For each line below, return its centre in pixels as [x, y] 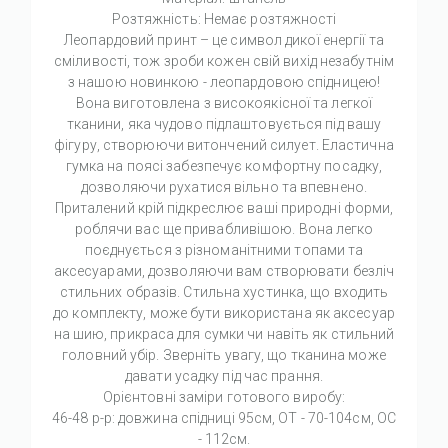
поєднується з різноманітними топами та [224, 250]
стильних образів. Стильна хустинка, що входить [224, 292]
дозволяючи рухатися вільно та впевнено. [224, 187]
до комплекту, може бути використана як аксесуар [224, 313]
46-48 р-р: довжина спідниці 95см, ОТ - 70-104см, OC [224, 418]
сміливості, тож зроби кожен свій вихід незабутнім [224, 61]
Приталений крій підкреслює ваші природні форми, [224, 208]
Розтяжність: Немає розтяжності [224, 19]
